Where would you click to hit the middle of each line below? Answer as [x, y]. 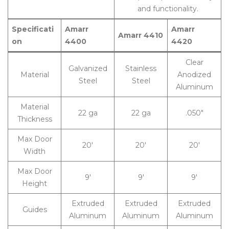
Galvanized [88, 68]
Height [35, 184]
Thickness [35, 119]
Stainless [141, 68]
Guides [35, 210]
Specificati [33, 29]
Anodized [194, 75]
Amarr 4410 [141, 35]
